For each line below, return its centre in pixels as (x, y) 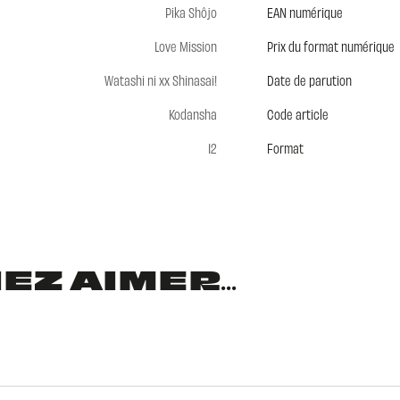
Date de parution (309, 80)
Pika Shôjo (191, 12)
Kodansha (192, 114)
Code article (297, 114)
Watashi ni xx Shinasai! (160, 80)
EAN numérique (304, 12)
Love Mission (185, 46)
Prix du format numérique (330, 46)
